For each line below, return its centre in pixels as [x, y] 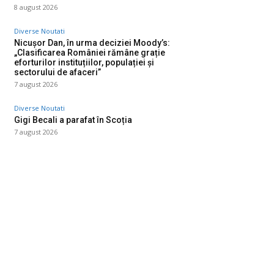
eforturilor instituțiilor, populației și [84, 63]
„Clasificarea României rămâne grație [90, 53]
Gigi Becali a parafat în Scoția [73, 120]
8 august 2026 [36, 7]
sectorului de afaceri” [57, 72]
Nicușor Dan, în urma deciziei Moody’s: [92, 43]
